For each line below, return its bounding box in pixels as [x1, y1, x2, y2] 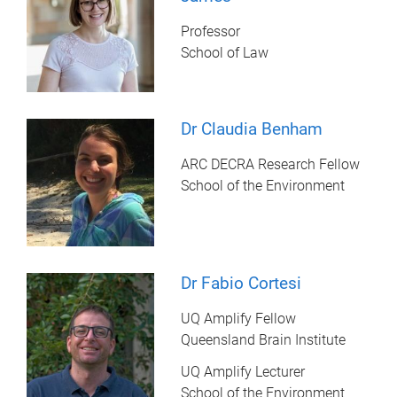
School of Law [181, 44, 269, 61]
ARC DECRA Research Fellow [181, 156, 361, 174]
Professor [181, 23, 241, 40]
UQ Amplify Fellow [181, 310, 297, 328]
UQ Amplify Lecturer [181, 363, 306, 381]
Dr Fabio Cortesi [181, 273, 302, 294]
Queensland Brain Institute [181, 331, 346, 349]
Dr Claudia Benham [181, 119, 323, 140]
